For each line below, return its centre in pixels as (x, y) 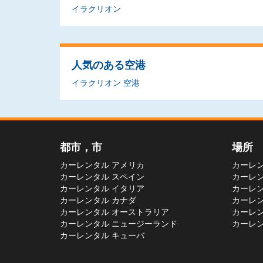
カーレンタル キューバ (102, 235)
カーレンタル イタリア (102, 188)
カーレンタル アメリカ (102, 164)
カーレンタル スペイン (102, 176)
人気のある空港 (109, 65)
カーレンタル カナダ (98, 200)
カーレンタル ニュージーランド (119, 223)
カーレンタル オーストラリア (114, 211)
